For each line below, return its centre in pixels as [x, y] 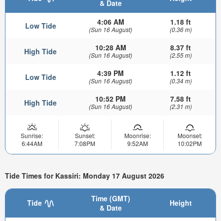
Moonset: [190, 135]
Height [181, 203]
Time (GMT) [110, 199]
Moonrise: [137, 135]
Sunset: [85, 135]
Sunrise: [32, 135]
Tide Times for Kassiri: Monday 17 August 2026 [85, 175]
